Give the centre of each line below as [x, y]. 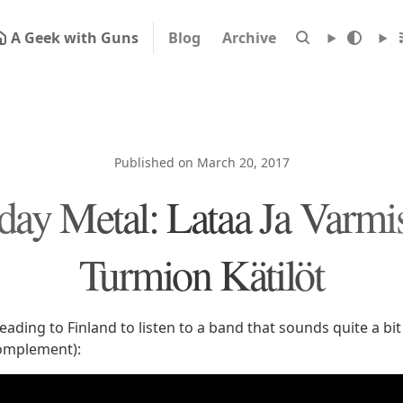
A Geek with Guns [74, 38]
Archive [249, 38]
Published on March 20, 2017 [201, 162]
